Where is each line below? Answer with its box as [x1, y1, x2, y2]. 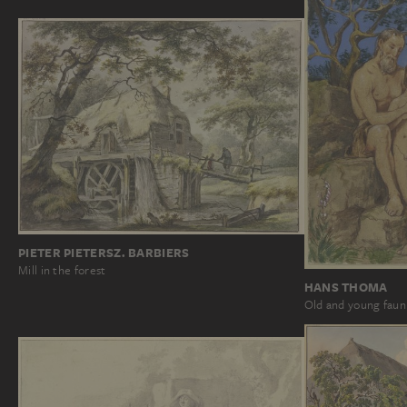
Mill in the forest [18, 263, 106, 279]
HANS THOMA [303, 279, 388, 296]
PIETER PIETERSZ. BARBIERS [18, 244, 190, 262]
